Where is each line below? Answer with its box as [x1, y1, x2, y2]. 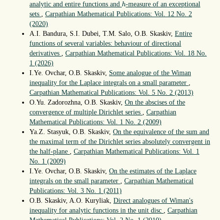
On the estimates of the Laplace [109, 167, 196, 175]
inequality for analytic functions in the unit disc [29, 206, 164, 214]
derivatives [29, 49, 61, 57]
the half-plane [29, 147, 70, 155]
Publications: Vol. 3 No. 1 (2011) [29, 187, 122, 194]
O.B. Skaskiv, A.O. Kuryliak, [29, 196, 113, 204]
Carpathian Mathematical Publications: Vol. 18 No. [65, 49, 207, 57]
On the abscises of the [125, 98, 185, 106]
